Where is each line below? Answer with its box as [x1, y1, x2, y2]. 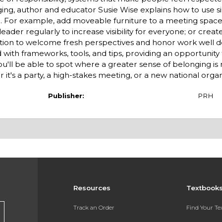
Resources [73, 184, 111, 192]
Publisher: [48, 91, 84, 100]
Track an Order [73, 204, 114, 211]
